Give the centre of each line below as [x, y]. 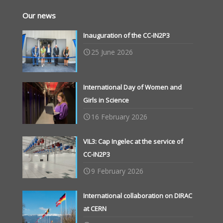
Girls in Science [106, 100]
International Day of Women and [133, 87]
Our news [39, 15]
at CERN [95, 208]
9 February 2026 [117, 171]
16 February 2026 [119, 116]
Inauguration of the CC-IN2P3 [127, 35]
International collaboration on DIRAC [138, 195]
